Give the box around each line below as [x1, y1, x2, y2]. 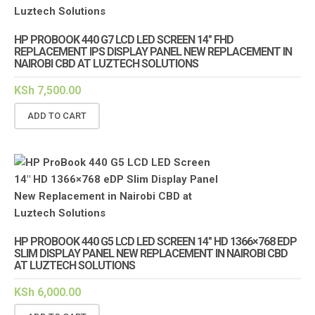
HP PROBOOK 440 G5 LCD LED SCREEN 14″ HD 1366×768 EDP [14, 234, 297, 248]
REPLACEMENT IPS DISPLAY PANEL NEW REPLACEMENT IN [14, 45, 292, 59]
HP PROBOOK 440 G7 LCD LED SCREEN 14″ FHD [14, 33, 233, 47]
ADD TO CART [27, 110, 86, 121]
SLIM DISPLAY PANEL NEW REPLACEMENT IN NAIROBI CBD [14, 246, 288, 260]
